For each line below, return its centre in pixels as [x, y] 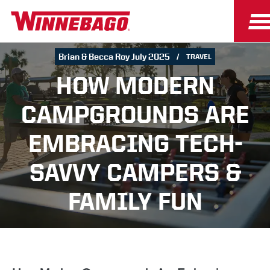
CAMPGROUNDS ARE [135, 115]
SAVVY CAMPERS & [135, 172]
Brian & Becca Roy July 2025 [115, 57]
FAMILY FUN [135, 201]
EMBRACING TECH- [135, 143]
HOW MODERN [135, 86]
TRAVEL [199, 57]
